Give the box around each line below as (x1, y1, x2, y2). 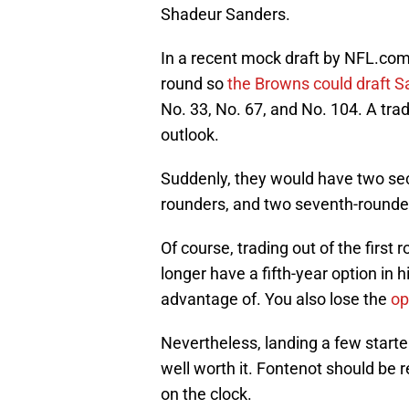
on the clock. (161, 384, 252, 404)
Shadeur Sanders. (161, 5, 290, 25)
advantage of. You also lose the (161, 289, 391, 309)
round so (161, 74, 227, 94)
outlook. (161, 125, 219, 145)
